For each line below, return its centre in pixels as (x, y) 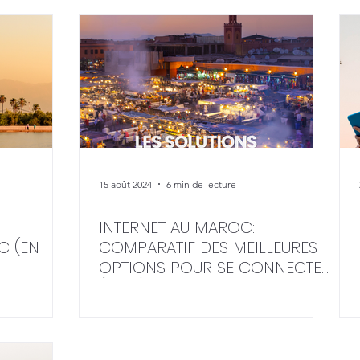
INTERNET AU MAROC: (177, 227)
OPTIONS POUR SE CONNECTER (215, 268)
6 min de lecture (201, 184)
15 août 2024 (125, 184)
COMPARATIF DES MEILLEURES (208, 247)
